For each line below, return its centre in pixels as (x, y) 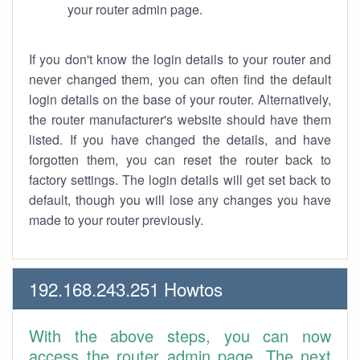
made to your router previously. (116, 220)
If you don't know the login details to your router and (180, 59)
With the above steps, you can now (180, 335)
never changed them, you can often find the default (180, 79)
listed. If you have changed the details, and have (180, 139)
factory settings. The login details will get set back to (180, 180)
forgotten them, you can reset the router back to (180, 160)
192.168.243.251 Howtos (126, 288)
